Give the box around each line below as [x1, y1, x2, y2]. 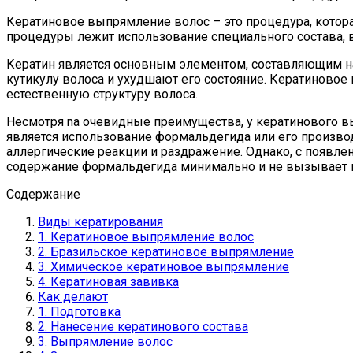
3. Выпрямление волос [38, 333, 173, 349]
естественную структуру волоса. [6, 86, 198, 102]
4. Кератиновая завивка [38, 273, 179, 289]
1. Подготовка [38, 303, 121, 319]
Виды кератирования [38, 214, 163, 229]
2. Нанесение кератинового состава [38, 318, 248, 334]
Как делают [38, 288, 108, 304]
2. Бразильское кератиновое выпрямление [38, 243, 294, 259]
